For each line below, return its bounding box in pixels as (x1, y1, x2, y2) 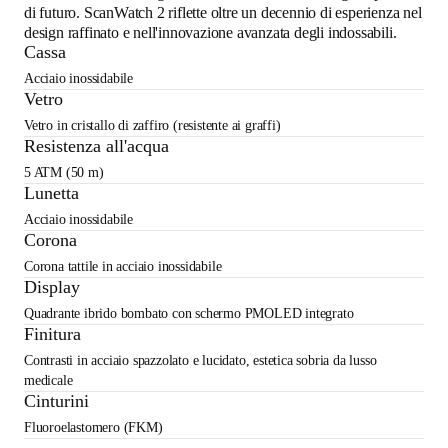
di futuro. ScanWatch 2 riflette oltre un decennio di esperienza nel (24, 3, 422, 21)
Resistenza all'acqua (24, 135, 169, 156)
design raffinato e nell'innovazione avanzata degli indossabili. (24, 23, 397, 41)
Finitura (24, 323, 81, 344)
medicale (24, 372, 73, 388)
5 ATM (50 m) (24, 164, 104, 180)
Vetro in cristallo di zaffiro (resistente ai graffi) (24, 117, 281, 133)
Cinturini (24, 390, 89, 411)
